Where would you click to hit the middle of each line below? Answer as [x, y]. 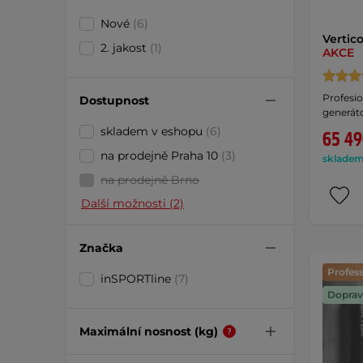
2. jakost [125, 48]
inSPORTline [137, 279]
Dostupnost [114, 100]
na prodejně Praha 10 [161, 156]
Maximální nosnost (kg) [149, 331]
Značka [101, 248]
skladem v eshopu [153, 131]
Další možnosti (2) [132, 203]
